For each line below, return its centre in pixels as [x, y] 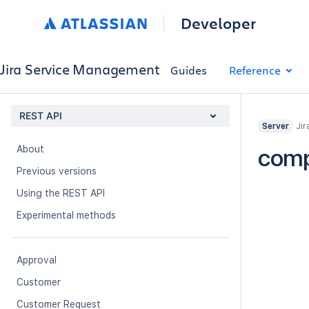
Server [276, 126]
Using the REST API [61, 193]
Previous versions [57, 171]
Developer [218, 23]
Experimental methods [66, 215]
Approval [37, 260]
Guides [189, 70]
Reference [255, 70]
